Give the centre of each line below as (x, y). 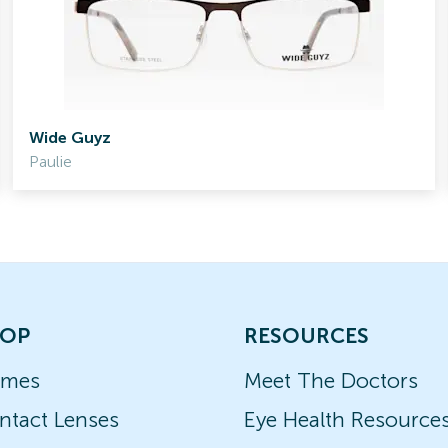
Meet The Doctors (331, 380)
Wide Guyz (70, 137)
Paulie (51, 161)
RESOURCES (306, 335)
